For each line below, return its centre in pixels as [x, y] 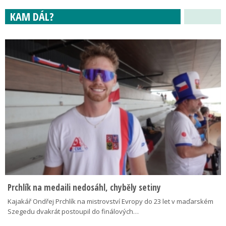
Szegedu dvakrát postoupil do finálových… [73, 211]
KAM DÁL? [32, 16]
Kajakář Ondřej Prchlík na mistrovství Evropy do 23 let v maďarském [110, 201]
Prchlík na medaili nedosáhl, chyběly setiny [84, 187]
